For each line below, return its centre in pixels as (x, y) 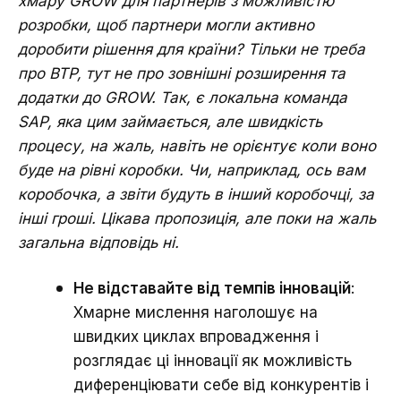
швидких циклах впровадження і (196, 336)
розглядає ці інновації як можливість (213, 360)
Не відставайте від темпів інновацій (212, 288)
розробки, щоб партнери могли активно (166, 25)
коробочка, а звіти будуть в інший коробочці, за (196, 194)
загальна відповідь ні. (98, 242)
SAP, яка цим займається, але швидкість (170, 121)
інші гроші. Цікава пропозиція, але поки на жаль (197, 218)
